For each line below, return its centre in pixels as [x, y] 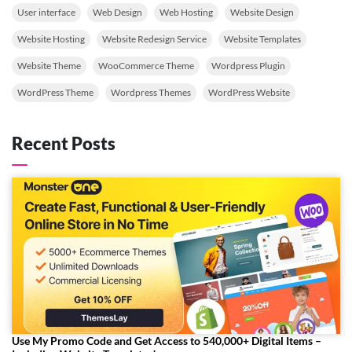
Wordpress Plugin [248, 66]
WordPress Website [249, 92]
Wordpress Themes [151, 92]
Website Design [262, 12]
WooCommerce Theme [146, 66]
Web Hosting [186, 12]
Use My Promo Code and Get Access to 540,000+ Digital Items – [167, 341]
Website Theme [49, 66]
